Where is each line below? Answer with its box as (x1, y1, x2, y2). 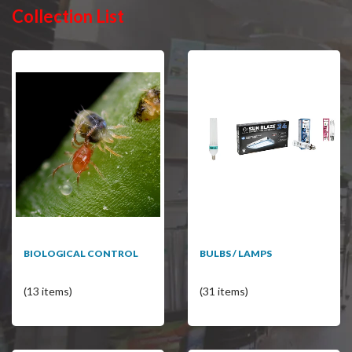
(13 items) (24, 284, 72, 298)
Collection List (12, 5, 124, 27)
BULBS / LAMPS (200, 247, 272, 259)
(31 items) (200, 284, 248, 298)
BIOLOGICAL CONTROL (24, 247, 138, 259)
